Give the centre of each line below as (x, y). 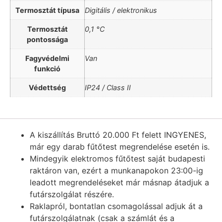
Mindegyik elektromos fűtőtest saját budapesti (117, 158)
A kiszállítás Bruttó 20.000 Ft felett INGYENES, (118, 135)
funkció (47, 69)
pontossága (47, 40)
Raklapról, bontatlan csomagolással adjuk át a (116, 206)
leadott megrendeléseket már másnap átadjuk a (119, 182)
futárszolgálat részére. (72, 194)
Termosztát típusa (47, 10)
